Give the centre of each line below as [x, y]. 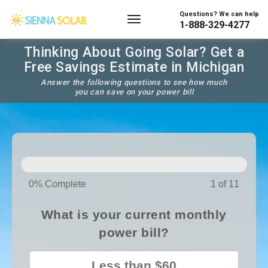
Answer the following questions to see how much [134, 82]
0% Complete [57, 184]
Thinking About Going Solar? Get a [134, 52]
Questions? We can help [219, 14]
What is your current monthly [134, 214]
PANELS [45, 153]
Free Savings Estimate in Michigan [134, 67]
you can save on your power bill [134, 92]
